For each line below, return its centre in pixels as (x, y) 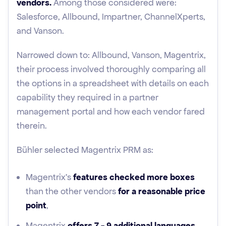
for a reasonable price (161, 191)
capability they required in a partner (88, 97)
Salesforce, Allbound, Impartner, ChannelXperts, (111, 17)
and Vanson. (40, 31)
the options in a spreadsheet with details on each (113, 83)
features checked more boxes (134, 177)
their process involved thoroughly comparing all (111, 69)
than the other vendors (71, 191)
